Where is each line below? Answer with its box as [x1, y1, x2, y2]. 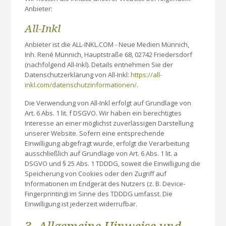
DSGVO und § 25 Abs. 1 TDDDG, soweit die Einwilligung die [25, 158, 201, 168]
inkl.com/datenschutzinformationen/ [25, 80, 137, 90]
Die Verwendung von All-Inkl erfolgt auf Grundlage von [25, 98, 192, 107]
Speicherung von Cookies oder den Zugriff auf [25, 168, 167, 178]
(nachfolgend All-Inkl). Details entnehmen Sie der [25, 60, 174, 70]
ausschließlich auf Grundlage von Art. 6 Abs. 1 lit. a [25, 148, 178, 158]
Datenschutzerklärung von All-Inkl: [25, 70, 131, 80]
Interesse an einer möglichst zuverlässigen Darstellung [25, 118, 194, 128]
